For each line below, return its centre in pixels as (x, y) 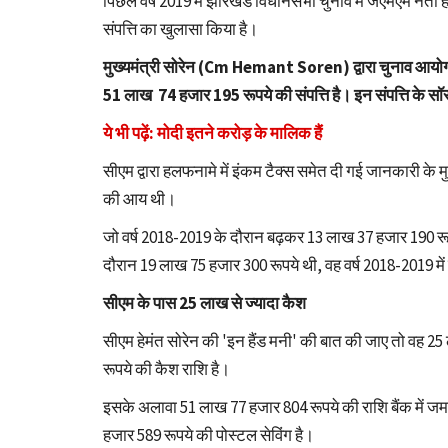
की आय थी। (141, 198)
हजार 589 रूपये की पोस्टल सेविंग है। (208, 434)
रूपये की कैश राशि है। (166, 368)
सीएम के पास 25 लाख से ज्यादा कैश (204, 302)
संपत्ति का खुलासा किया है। (180, 28)
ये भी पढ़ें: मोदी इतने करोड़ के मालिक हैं (212, 132)
